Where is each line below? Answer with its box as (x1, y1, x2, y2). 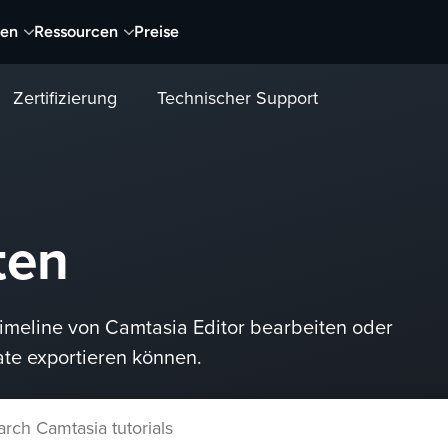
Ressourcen (34, 22, 118, 41)
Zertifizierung (12, 90, 117, 108)
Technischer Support (157, 90, 319, 108)
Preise (134, 22, 179, 41)
